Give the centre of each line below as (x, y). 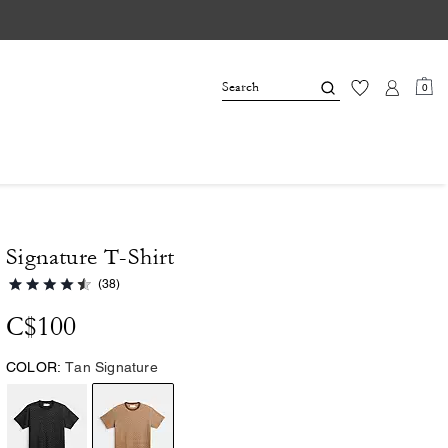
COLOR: (34, 367)
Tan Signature (111, 367)
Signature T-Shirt (90, 257)
